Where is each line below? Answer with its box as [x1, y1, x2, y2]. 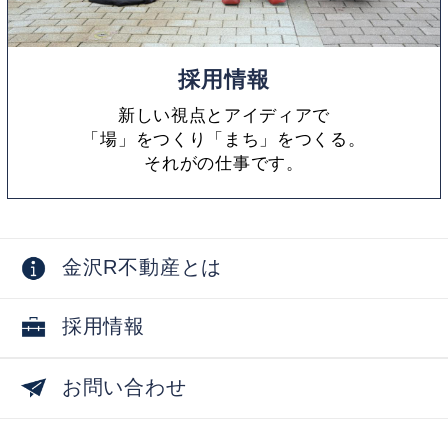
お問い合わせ [61, 375, 187, 398]
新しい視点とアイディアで [117, 105, 331, 125]
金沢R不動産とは [61, 255, 223, 278]
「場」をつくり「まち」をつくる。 [82, 129, 366, 149]
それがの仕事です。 [144, 153, 304, 173]
